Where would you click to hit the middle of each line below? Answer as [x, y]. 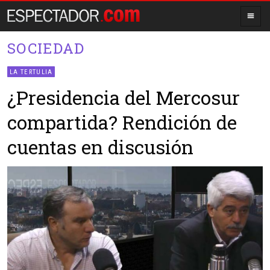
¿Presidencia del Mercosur [124, 97]
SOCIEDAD [46, 48]
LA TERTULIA [31, 72]
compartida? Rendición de [122, 122]
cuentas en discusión [100, 146]
